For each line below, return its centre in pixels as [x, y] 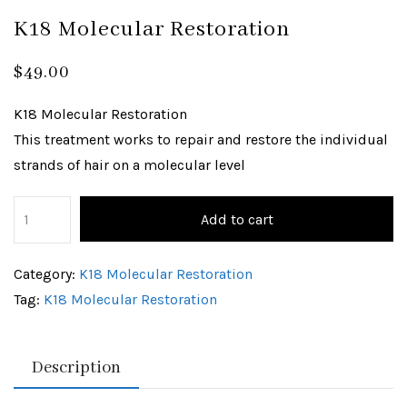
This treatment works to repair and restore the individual [201, 139]
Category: [46, 273]
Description [76, 367]
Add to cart [237, 219]
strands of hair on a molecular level [129, 164]
